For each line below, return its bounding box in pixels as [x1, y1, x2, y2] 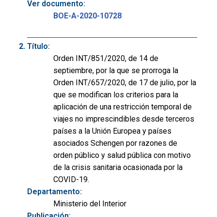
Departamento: [27, 186, 82, 196]
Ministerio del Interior [53, 199, 126, 208]
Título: [27, 41, 50, 51]
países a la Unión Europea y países [53, 126, 171, 136]
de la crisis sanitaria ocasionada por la [53, 162, 183, 172]
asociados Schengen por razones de [53, 138, 177, 148]
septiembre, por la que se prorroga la [53, 65, 178, 75]
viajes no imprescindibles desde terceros [53, 114, 194, 124]
